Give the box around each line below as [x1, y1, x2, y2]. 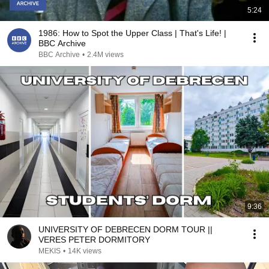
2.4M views [87, 50, 124, 59]
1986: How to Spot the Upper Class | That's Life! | [38, 28, 226, 38]
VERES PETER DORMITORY [38, 235, 150, 244]
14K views [68, 247, 101, 255]
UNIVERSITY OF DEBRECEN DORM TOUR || [38, 225, 213, 234]
